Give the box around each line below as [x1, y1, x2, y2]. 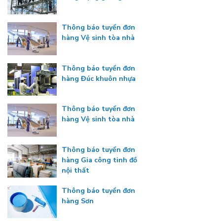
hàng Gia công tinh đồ [62, 155, 137, 165]
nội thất [62, 165, 89, 175]
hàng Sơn [62, 196, 94, 206]
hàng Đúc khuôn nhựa [62, 74, 136, 83]
